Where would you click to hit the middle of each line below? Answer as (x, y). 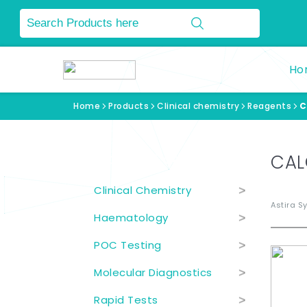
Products (128, 106)
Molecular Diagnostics (153, 272)
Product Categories (161, 159)
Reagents (269, 106)
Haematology (131, 218)
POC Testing (128, 245)
